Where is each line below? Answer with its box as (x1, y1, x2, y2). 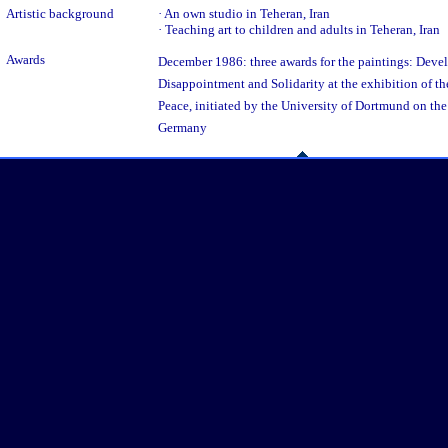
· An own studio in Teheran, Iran (158, 6, 330, 21)
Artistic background (6, 6, 114, 21)
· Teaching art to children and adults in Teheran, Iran (158, 22, 440, 37)
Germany (158, 120, 207, 135)
